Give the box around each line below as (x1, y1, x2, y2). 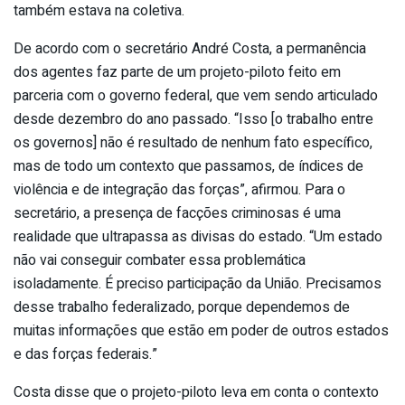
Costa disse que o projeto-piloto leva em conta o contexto (14, 381, 379, 403)
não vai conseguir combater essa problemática (14, 249, 306, 271)
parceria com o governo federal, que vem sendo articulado (14, 84, 378, 107)
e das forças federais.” (14, 343, 157, 365)
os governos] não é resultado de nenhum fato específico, (14, 131, 372, 154)
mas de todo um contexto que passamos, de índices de (14, 155, 363, 177)
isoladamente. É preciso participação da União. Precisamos (14, 272, 381, 295)
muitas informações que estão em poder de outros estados (14, 319, 389, 342)
